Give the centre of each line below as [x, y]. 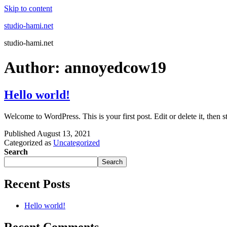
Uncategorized [77, 142]
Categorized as [29, 142]
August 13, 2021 [64, 133]
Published [21, 133]
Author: [34, 68]
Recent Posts [37, 184]
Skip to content [28, 8]
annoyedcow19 [115, 68]
